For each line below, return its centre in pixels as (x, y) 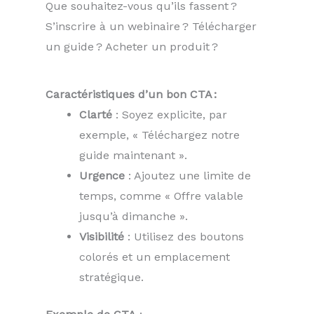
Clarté (96, 115)
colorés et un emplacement (155, 257)
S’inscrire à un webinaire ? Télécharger (151, 27)
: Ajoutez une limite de (188, 176)
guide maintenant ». (133, 156)
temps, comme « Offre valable (161, 196)
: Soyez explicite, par (170, 115)
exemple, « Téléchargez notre (159, 135)
